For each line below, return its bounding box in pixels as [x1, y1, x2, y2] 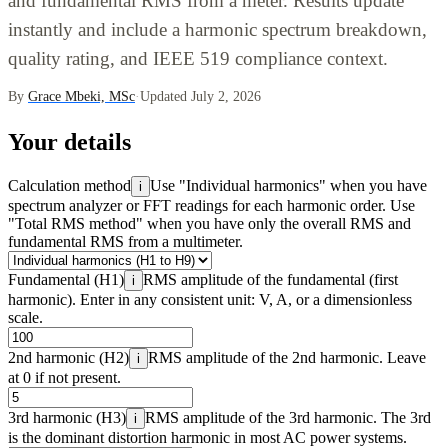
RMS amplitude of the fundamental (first [143, 270, 398, 288]
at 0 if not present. [8, 368, 121, 386]
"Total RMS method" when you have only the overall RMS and [8, 214, 411, 232]
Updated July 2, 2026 [140, 88, 261, 104]
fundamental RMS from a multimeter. [8, 232, 243, 250]
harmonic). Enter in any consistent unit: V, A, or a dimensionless [8, 290, 412, 308]
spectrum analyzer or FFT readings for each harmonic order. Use [8, 196, 415, 214]
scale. [8, 308, 43, 326]
